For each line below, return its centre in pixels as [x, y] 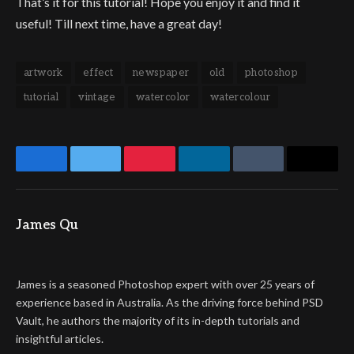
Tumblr [279, 170]
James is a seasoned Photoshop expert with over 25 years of [165, 284]
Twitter [118, 170]
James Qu [47, 225]
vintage [97, 97]
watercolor [163, 97]
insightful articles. [60, 338]
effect [98, 72]
